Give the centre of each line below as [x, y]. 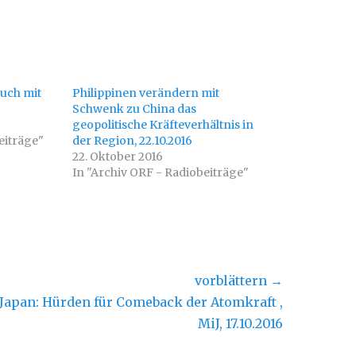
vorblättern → [239, 281]
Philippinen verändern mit [145, 93]
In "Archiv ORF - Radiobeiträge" [160, 172]
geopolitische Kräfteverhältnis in [163, 125]
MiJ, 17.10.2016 [240, 323]
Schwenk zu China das [134, 109]
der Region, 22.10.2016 [132, 141]
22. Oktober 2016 [117, 157]
